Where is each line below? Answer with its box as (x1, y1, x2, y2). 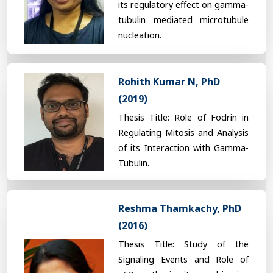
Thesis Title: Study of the (118, 238, 249, 250)
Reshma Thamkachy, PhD (118, 201, 241, 215)
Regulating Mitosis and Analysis (118, 126, 249, 138)
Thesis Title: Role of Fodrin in (118, 111, 249, 123)
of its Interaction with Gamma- (118, 141, 249, 154)
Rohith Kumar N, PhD (118, 74, 220, 88)
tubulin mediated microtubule (118, 14, 249, 26)
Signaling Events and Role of (118, 253, 249, 265)
